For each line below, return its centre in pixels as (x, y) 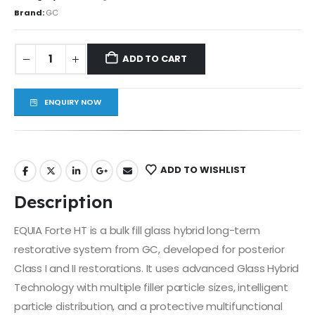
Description (64, 202)
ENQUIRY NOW (72, 102)
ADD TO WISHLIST (203, 170)
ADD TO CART (155, 59)
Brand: (30, 13)
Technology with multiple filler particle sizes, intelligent (151, 288)
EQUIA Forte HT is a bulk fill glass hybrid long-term (137, 231)
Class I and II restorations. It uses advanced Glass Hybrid (157, 269)
